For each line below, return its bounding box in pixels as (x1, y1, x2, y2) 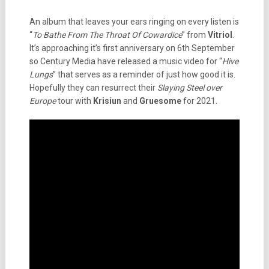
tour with (55, 96, 93, 106)
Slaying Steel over (157, 83, 222, 92)
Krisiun (92, 96, 121, 106)
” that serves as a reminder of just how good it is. (52, 70, 235, 79)
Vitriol (207, 30, 232, 40)
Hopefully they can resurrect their (29, 83, 157, 92)
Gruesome (139, 96, 181, 106)
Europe (29, 96, 56, 106)
